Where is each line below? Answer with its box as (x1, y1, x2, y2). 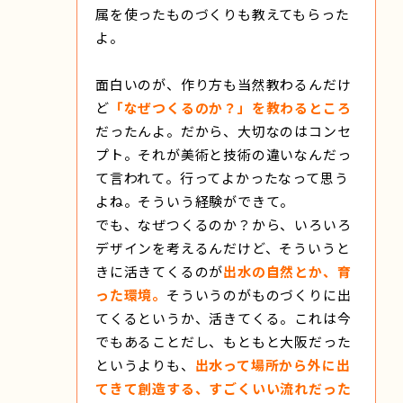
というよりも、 (95, 354, 195, 374)
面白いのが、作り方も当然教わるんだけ (95, 74, 352, 94)
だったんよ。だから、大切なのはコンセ (95, 121, 352, 140)
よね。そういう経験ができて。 (95, 191, 295, 210)
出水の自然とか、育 (223, 261, 352, 281)
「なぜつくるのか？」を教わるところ (109, 97, 352, 117)
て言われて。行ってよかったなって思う (95, 167, 349, 187)
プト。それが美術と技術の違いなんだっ (95, 144, 352, 164)
